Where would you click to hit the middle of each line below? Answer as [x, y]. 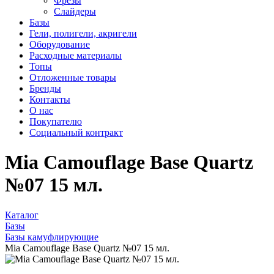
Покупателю [56, 121]
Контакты [50, 99]
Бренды [45, 88]
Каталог [22, 215]
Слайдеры [75, 11]
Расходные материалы [76, 55]
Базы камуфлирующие [52, 237]
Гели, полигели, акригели [83, 33]
